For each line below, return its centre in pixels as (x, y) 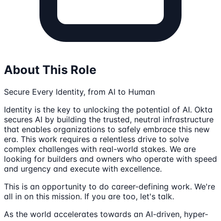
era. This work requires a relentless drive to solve (96, 139)
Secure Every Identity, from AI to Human (79, 92)
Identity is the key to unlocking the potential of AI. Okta (108, 109)
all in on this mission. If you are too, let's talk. (89, 196)
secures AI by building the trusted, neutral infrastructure (109, 119)
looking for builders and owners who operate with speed (110, 159)
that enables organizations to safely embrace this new (107, 129)
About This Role (50, 70)
